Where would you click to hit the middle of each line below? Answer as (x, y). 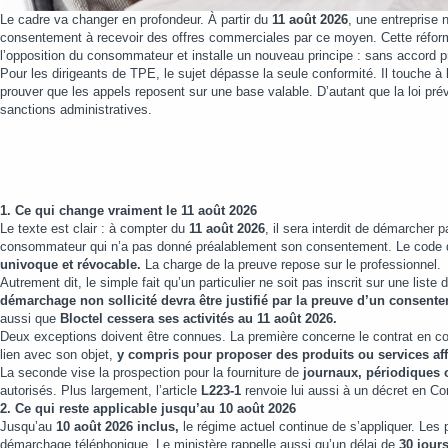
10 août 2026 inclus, (117, 426)
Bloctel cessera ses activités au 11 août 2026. (198, 318)
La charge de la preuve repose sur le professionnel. (293, 264)
